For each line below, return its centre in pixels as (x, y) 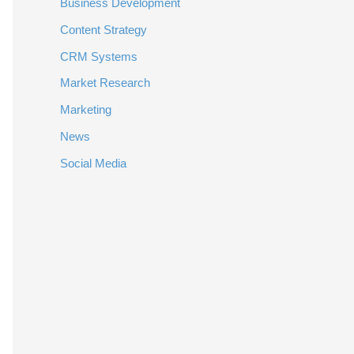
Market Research (105, 83)
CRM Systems (99, 56)
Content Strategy (104, 29)
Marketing (86, 109)
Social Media (93, 163)
